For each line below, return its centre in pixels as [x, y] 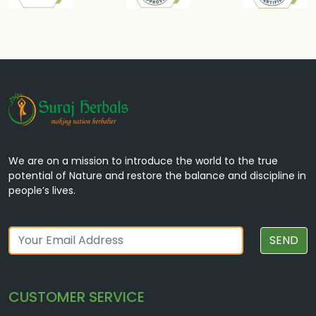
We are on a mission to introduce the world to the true [143, 160]
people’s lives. [42, 190]
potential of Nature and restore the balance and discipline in [157, 175]
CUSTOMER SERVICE [77, 297]
